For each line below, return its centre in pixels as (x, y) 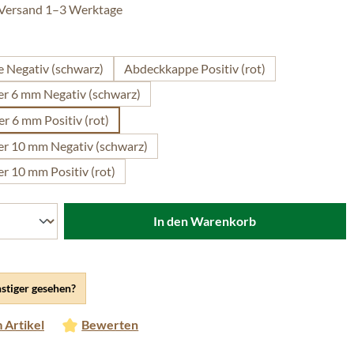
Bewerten (110, 324)
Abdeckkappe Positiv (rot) (195, 68)
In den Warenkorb (205, 221)
